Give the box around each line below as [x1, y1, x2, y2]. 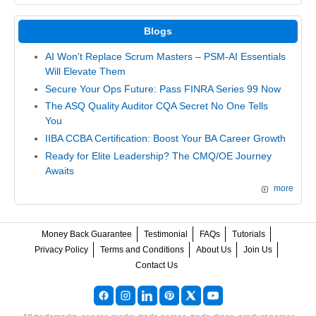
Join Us [243, 245, 272, 255]
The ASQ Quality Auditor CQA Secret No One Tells [44, 100, 268, 112]
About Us [196, 245, 231, 255]
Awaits [44, 164, 74, 176]
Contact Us [135, 260, 178, 271]
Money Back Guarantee [42, 229, 132, 240]
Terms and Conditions [100, 245, 184, 255]
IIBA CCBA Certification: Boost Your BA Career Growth [44, 132, 286, 144]
